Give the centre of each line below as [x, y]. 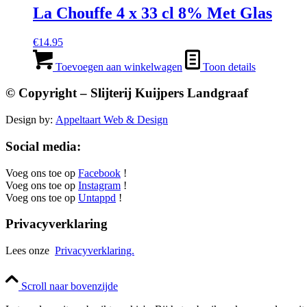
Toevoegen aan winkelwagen [118, 66]
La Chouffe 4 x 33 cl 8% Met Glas [152, 13]
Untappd [97, 197]
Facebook [99, 173]
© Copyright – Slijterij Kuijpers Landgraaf [127, 93]
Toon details [228, 66]
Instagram [99, 185]
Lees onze [30, 251]
